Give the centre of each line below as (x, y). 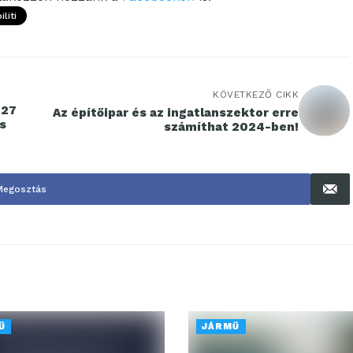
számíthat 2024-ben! (231, 126)
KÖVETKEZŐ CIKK (256, 94)
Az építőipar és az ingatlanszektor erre (176, 112)
